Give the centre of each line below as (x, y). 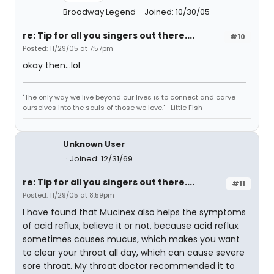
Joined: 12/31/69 (101, 159)
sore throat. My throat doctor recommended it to (129, 266)
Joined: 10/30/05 (177, 12)
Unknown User (94, 144)
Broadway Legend (100, 12)
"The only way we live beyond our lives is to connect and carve (129, 97)
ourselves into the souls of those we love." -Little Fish (113, 108)
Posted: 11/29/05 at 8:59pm (68, 195)
